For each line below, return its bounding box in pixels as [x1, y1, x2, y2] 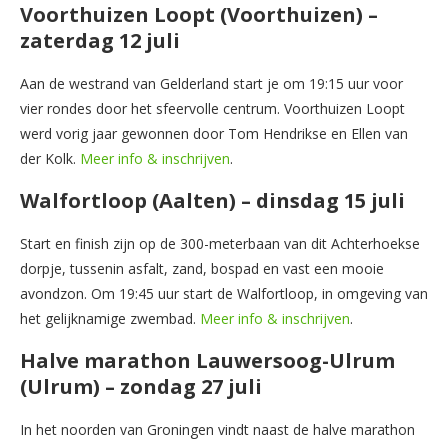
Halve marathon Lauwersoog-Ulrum [20, 346, 395, 374]
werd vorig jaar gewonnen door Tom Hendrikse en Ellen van [20, 123, 408, 143]
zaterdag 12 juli [20, 26, 180, 54]
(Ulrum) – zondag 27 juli [20, 372, 262, 400]
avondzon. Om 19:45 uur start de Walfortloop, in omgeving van [20, 283, 428, 303]
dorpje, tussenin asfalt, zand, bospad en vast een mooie [20, 258, 384, 278]
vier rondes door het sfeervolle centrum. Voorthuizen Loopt [20, 98, 405, 118]
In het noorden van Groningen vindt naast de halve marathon [20, 419, 415, 439]
